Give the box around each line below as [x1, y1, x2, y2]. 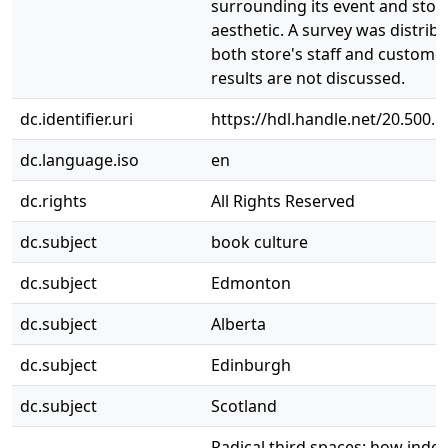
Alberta [211, 313, 266, 335]
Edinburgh [211, 354, 291, 376]
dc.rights [20, 190, 87, 212]
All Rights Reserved [211, 190, 355, 212]
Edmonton [211, 272, 291, 294]
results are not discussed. [211, 67, 405, 89]
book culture [211, 231, 308, 253]
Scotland [211, 395, 277, 417]
